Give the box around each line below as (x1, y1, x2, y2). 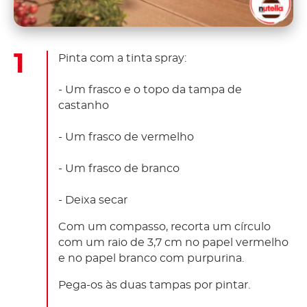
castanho (58, 99, 109, 111)
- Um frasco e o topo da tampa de (58, 84, 242, 95)
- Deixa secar (58, 194, 127, 206)
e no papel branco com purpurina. (58, 252, 244, 264)
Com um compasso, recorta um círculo (58, 221, 271, 232)
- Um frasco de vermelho (58, 131, 194, 143)
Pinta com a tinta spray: (58, 52, 186, 64)
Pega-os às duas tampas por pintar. (58, 279, 250, 291)
